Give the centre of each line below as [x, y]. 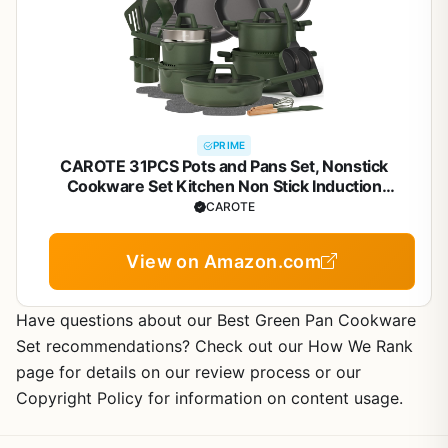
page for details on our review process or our [188, 372]
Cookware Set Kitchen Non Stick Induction [224, 186]
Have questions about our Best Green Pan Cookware [216, 320]
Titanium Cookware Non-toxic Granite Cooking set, [224, 206]
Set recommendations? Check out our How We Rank [214, 346]
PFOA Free [216, 226]
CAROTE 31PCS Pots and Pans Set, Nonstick [224, 166]
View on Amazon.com [224, 261]
